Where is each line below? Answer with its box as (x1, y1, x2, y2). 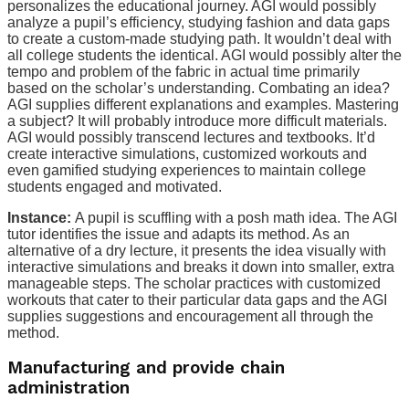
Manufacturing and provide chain (7, 358, 285, 379)
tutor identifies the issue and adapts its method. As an (7, 225, 350, 242)
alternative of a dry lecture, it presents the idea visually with (7, 242, 386, 258)
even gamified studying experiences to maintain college (7, 162, 366, 178)
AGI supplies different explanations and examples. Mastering (7, 96, 399, 112)
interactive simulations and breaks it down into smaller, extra (7, 258, 394, 275)
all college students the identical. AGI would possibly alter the (7, 47, 402, 63)
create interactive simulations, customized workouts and (7, 145, 367, 162)
